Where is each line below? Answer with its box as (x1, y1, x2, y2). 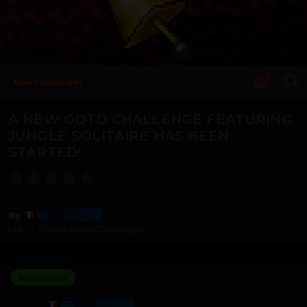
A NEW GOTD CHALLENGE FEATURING (8, 111, 293, 128)
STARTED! (8, 144, 82, 161)
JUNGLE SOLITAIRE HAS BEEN (8, 127, 230, 145)
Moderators (19, 271, 67, 282)
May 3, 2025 (8, 223, 59, 235)
